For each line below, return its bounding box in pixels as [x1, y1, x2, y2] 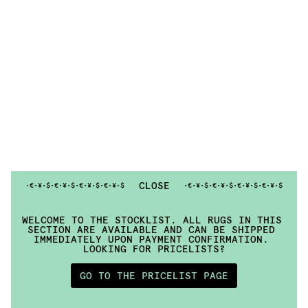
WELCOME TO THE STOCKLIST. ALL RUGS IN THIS [22, 213, 282, 226]
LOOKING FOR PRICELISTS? [82, 242, 225, 255]
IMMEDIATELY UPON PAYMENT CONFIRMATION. [33, 232, 269, 245]
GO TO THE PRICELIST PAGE [80, 269, 228, 282]
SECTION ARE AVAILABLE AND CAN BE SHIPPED [27, 223, 275, 236]
